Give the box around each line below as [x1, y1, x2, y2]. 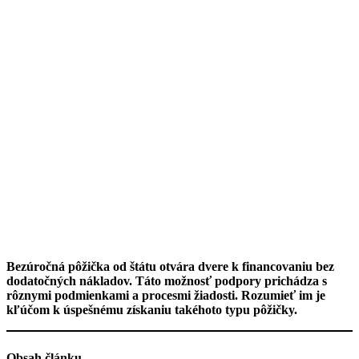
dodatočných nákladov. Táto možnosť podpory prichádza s [6, 274, 327, 288]
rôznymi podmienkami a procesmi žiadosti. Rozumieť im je [6, 288, 325, 303]
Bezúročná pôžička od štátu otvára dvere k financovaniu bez [6, 260, 334, 274]
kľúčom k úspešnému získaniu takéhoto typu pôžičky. [6, 303, 297, 317]
